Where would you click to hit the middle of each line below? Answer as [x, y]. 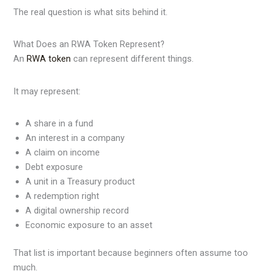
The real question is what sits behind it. [91, 12]
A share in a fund [60, 123]
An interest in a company [75, 138]
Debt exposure [54, 167]
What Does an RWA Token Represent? [89, 44]
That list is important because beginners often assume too [131, 253]
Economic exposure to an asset [89, 225]
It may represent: [47, 91]
